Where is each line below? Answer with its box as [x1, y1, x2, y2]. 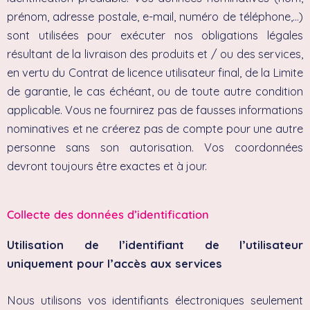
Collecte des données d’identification [7, 207, 209, 221]
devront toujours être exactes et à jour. [7, 158, 207, 173]
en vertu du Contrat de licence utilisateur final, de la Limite [7, 65, 303, 80]
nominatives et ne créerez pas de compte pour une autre [7, 121, 303, 136]
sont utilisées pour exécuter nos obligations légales [7, 28, 303, 42]
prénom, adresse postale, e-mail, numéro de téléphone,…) [7, 9, 303, 24]
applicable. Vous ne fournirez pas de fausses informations [7, 102, 303, 117]
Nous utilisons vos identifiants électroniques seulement [7, 293, 303, 308]
